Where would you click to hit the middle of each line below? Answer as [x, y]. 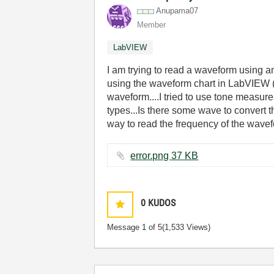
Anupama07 [177, 11]
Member [152, 25]
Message [125, 227]
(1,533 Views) [187, 227]
